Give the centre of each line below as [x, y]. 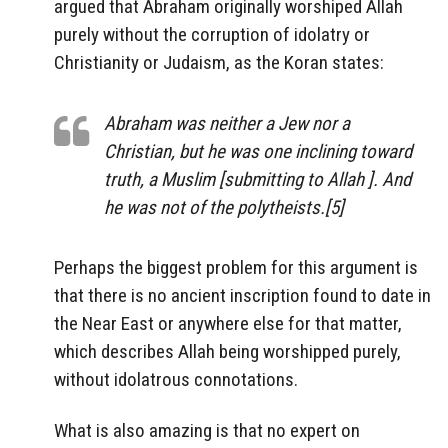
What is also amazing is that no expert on [207, 431]
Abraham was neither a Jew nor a [227, 123]
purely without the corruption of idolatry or [212, 34]
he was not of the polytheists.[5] [224, 207]
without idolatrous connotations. [176, 380]
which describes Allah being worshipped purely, [227, 352]
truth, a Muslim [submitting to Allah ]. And [257, 179]
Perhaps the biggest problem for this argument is [236, 268]
